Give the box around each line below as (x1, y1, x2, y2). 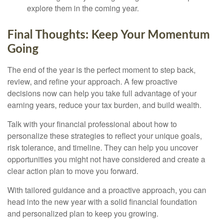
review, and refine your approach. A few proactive (7, 75, 177, 87)
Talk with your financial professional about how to (7, 118, 177, 130)
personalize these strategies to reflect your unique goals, (7, 130, 202, 141)
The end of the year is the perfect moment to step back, (7, 64, 196, 75)
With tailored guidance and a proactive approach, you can (7, 184, 206, 196)
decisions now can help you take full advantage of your (7, 87, 197, 99)
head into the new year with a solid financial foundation (7, 196, 197, 207)
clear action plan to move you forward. (7, 165, 138, 176)
